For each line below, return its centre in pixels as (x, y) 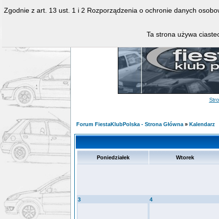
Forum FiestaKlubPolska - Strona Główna (130, 124)
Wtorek (185, 157)
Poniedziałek (113, 157)
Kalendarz (202, 124)
